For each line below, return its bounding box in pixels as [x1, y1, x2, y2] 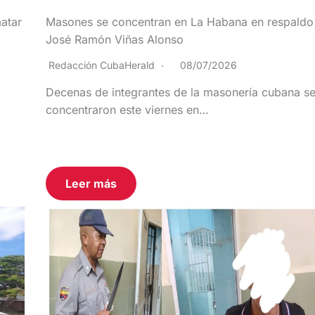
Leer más [65, 176, 117, 191]
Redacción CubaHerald [49, 58, 155, 71]
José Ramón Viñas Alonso [46, 32, 184, 46]
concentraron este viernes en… [46, 102, 209, 117]
